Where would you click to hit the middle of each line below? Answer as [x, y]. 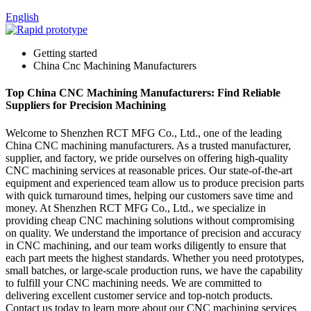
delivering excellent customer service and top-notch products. [139, 295]
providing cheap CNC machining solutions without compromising [150, 220]
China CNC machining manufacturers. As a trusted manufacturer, [148, 145]
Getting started [65, 53]
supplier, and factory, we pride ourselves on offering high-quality [147, 158]
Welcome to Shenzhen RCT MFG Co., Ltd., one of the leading [144, 133]
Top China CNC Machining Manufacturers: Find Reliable [143, 93]
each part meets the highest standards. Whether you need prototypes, [155, 258]
